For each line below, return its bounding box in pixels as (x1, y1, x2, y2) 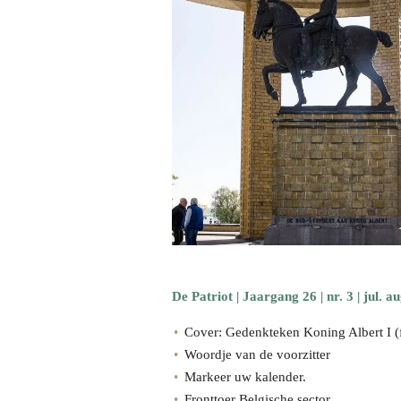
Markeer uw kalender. (184, 370, 306, 385)
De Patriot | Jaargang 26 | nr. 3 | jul (172, 289, 379, 304)
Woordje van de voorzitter (184, 347, 330, 363)
